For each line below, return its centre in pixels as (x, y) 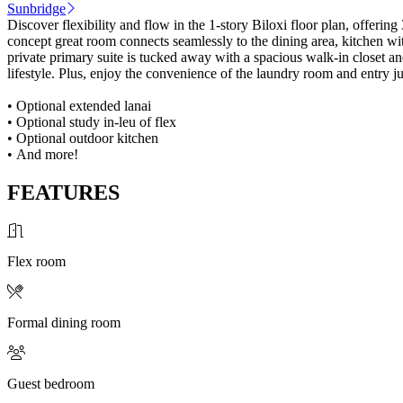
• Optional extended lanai (79, 105)
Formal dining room (64, 322)
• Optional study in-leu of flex (92, 121)
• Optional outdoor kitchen (83, 138)
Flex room (36, 261)
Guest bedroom (51, 383)
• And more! (43, 154)
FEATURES (63, 192)
